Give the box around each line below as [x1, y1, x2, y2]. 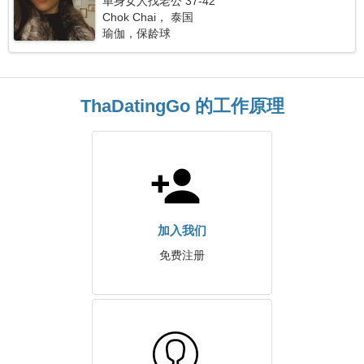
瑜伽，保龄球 [102, 27, 171, 40]
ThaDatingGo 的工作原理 [80, 96, 284, 116]
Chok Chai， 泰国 [102, 11, 194, 24]
